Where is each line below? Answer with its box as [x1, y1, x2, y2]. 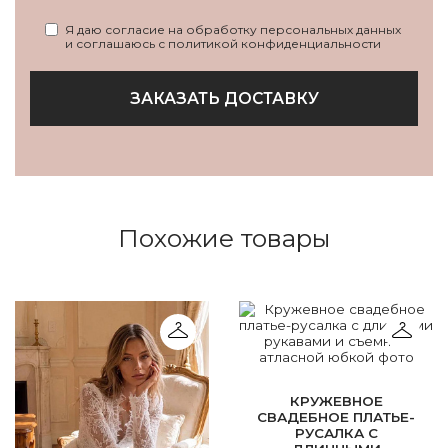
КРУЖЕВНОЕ [289, 392, 383, 409]
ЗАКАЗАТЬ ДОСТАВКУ [129, 88, 319, 108]
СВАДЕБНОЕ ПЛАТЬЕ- [257, 408, 415, 425]
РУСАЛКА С [294, 424, 378, 441]
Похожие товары [118, 222, 330, 253]
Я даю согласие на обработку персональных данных [65, 21, 401, 37]
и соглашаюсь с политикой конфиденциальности [65, 35, 381, 51]
